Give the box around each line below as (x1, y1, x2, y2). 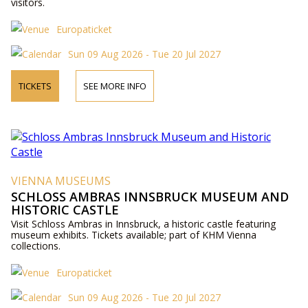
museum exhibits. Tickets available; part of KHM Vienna (10, 228, 256, 242)
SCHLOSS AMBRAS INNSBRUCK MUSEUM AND (10, 188, 289, 206)
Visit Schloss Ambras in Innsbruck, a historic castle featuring (10, 217, 276, 231)
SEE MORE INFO (82, 80, 146, 93)
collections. (10, 239, 60, 253)
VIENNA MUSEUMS (10, 173, 111, 189)
